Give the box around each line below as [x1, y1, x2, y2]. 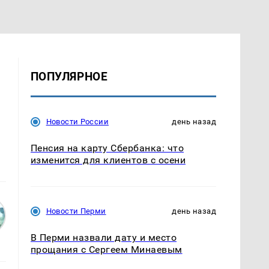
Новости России [46, 117, 109, 127]
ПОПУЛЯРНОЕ [30, 70, 108, 84]
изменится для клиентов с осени [30, 154, 186, 166]
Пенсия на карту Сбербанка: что [30, 142, 184, 154]
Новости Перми [46, 207, 106, 216]
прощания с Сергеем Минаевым [30, 244, 183, 256]
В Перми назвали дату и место [30, 232, 177, 244]
